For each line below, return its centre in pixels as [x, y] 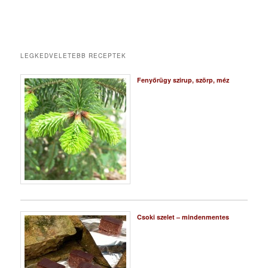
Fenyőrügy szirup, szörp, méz [183, 80]
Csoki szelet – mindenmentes [183, 217]
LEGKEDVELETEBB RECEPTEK [74, 56]
